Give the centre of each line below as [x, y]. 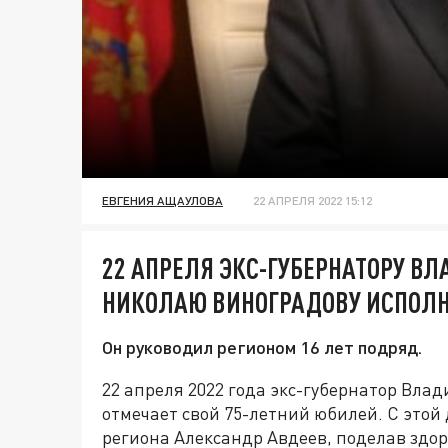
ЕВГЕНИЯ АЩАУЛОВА [162, 201]
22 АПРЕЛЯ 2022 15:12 [312, 201]
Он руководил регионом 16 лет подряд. [262, 347]
